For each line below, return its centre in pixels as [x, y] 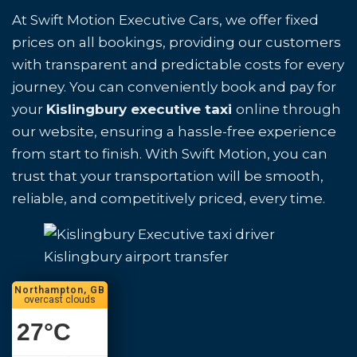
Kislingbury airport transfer [136, 257]
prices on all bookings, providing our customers [177, 42]
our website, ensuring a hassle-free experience [174, 131]
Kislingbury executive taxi [141, 109]
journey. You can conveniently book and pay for [174, 87]
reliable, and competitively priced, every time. [169, 198]
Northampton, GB [60, 290]
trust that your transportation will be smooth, [168, 176]
